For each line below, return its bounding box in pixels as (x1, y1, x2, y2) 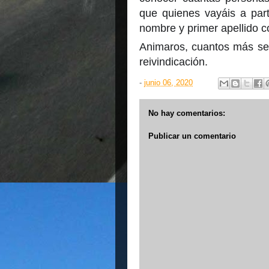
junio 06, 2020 (144, 78, 193, 88)
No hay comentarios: (148, 109, 225, 118)
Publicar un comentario (148, 131, 236, 141)
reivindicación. (139, 56, 208, 68)
